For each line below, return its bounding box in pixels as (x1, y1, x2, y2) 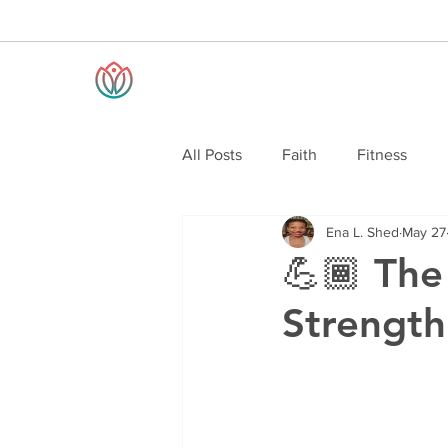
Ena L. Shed (326, 223, 399, 240)
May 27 (402, 223, 446, 240)
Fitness (357, 146, 407, 163)
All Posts (182, 146, 242, 163)
